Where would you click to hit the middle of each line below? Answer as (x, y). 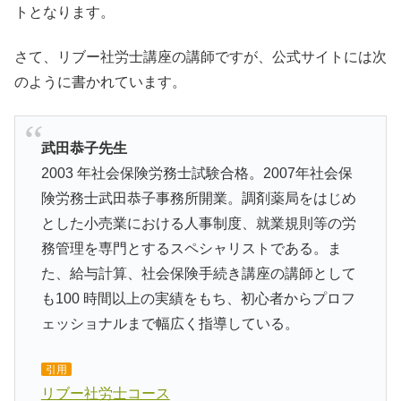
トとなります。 (64, 12)
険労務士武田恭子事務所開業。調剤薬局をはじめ (198, 198)
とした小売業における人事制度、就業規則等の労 (198, 223)
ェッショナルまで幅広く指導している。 (170, 323)
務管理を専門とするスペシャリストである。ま (191, 248)
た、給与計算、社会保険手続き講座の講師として (198, 273)
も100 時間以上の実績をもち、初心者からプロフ (198, 298)
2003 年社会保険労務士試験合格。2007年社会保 (196, 173)
